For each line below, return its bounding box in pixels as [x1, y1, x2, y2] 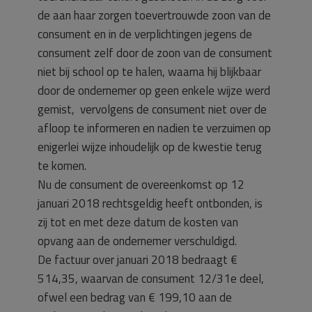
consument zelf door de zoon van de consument [38, 44, 272, 62]
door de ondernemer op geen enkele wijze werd [38, 81, 270, 100]
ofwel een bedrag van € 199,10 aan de [38, 288, 232, 306]
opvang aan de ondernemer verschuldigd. [38, 232, 237, 250]
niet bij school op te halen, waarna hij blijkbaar [38, 63, 261, 81]
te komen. [38, 157, 86, 175]
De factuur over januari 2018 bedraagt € [38, 251, 237, 269]
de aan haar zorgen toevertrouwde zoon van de [38, 6, 271, 24]
